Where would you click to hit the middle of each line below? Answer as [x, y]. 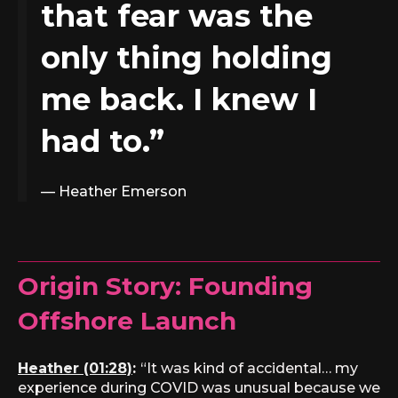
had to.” [103, 142]
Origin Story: [103, 287]
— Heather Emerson [114, 192]
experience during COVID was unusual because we [199, 387]
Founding [251, 287]
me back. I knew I [179, 100]
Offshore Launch [127, 321]
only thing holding [187, 58]
